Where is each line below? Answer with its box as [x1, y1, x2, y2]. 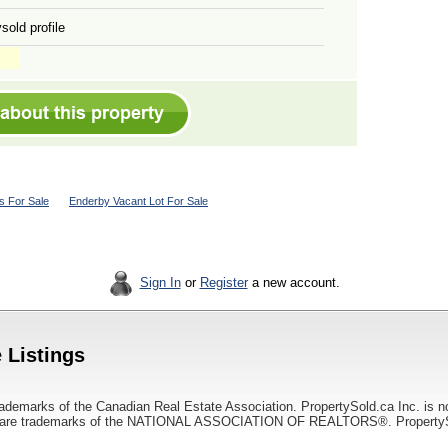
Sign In [139, 275, 181, 290]
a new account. [247, 275, 340, 290]
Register [199, 275, 248, 290]
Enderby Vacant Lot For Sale [69, 195, 208, 207]
